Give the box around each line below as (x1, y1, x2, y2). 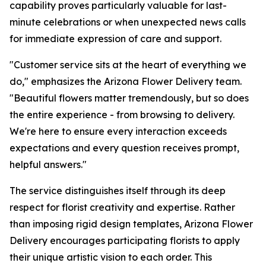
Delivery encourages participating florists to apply (9, 235, 240, 247)
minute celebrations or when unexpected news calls (9, 16, 246, 28)
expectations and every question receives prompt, (9, 142, 239, 154)
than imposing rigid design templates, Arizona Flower (9, 218, 253, 230)
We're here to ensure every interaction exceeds (9, 125, 227, 138)
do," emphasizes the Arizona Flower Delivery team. (9, 75, 242, 88)
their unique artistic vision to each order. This (9, 251, 212, 264)
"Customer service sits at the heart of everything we (9, 59, 246, 71)
